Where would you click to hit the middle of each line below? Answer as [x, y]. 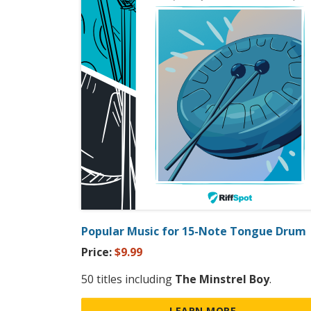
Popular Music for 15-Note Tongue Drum [194, 232]
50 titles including [128, 279]
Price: [98, 252]
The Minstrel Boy [222, 279]
